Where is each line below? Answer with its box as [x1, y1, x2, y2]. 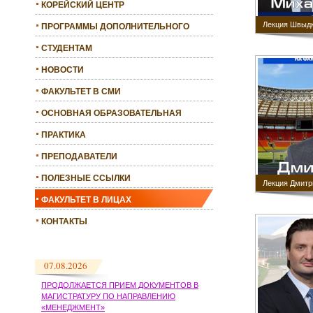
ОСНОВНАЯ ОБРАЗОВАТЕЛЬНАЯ [41, 108, 182, 119]
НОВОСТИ [41, 65, 84, 75]
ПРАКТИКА [41, 130, 86, 140]
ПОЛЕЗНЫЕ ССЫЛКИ [41, 173, 131, 184]
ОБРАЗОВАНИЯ [41, 36, 108, 46]
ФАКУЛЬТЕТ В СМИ [41, 87, 121, 97]
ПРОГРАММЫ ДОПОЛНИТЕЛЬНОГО [41, 22, 189, 32]
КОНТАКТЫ [41, 217, 87, 227]
